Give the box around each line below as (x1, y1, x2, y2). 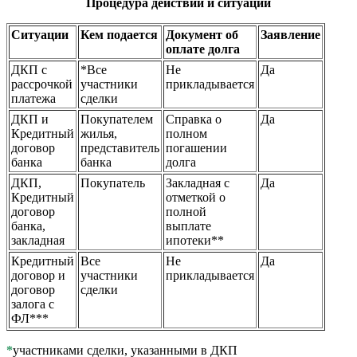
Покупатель (80, 175, 145, 190)
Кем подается (80, 27, 158, 41)
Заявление (261, 27, 320, 41)
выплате (166, 218, 211, 233)
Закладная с (166, 175, 229, 190)
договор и (11, 268, 65, 282)
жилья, (80, 126, 117, 140)
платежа (11, 91, 56, 105)
